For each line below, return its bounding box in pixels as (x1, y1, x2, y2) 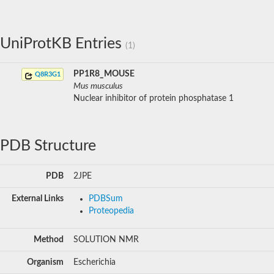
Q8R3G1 (33, 70, 61, 78)
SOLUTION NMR (73, 235, 139, 244)
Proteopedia (89, 206, 134, 215)
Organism (27, 257, 64, 267)
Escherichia (73, 257, 116, 267)
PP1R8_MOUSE (73, 69, 135, 78)
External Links (12, 194, 64, 203)
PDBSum (89, 194, 123, 203)
